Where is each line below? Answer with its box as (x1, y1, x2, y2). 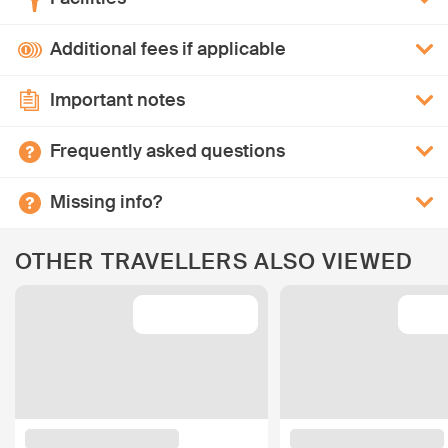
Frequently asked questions (50, 139, 285, 164)
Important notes (50, 88, 185, 113)
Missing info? (50, 190, 162, 215)
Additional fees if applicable (50, 37, 286, 62)
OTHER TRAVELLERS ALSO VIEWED (15, 246, 413, 276)
